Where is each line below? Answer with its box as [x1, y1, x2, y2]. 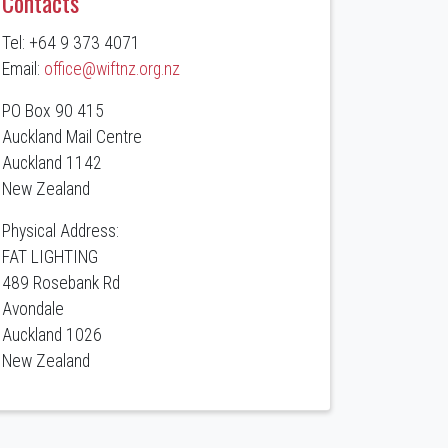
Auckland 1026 [2, 325, 102, 346]
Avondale [2, 299, 64, 320]
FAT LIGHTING [2, 247, 98, 268]
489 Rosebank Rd [2, 273, 120, 294]
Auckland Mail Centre [2, 127, 142, 148]
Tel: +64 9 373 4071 [2, 33, 140, 54]
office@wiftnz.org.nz [44, 59, 180, 80]
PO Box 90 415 [2, 101, 104, 122]
